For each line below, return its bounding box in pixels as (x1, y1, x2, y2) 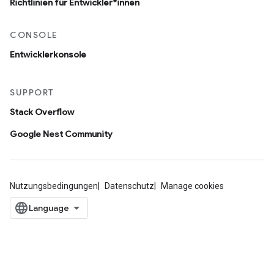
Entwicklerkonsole (10, 49, 86, 61)
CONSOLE (10, 29, 58, 41)
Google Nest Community (10, 128, 113, 140)
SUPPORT (10, 87, 54, 98)
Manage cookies (161, 181, 224, 191)
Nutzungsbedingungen (10, 181, 98, 191)
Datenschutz (105, 181, 154, 191)
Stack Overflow (10, 106, 74, 118)
